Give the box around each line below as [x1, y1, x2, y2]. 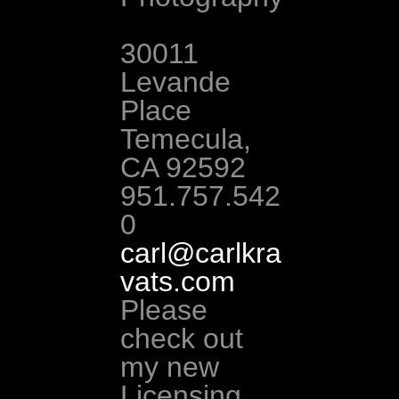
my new [120, 350, 220, 383]
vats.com [120, 265, 236, 297]
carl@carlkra [120, 236, 282, 269]
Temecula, [120, 122, 252, 155]
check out [120, 322, 244, 354]
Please [120, 293, 208, 326]
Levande [120, 65, 232, 98]
